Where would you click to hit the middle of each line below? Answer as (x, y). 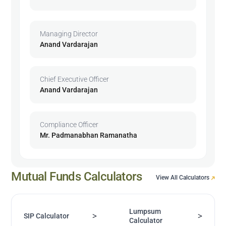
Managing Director (69, 34)
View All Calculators (183, 177)
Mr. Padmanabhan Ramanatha (89, 135)
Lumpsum (145, 211)
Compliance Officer (69, 124)
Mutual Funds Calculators (77, 176)
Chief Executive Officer (75, 79)
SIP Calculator (47, 216)
